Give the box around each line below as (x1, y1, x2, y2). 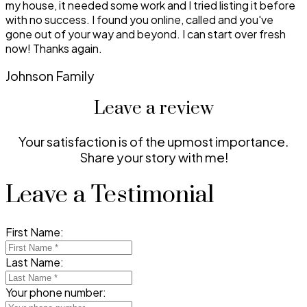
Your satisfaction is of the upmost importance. (19, 134, 288, 150)
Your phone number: (5, 285, 106, 300)
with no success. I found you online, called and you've (5, 12, 273, 27)
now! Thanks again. (5, 40, 102, 56)
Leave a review (93, 97, 214, 121)
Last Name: (5, 255, 64, 270)
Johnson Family (5, 68, 95, 84)
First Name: (5, 225, 64, 240)
